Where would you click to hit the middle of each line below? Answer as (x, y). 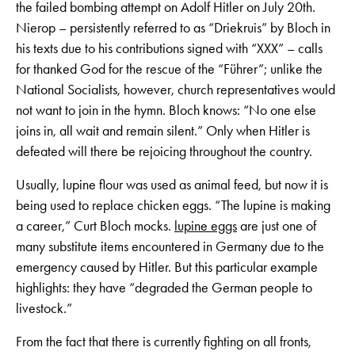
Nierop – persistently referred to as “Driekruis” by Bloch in (173, 28)
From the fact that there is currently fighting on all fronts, (164, 342)
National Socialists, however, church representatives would (176, 90)
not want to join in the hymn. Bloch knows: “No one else (166, 111)
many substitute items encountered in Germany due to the (170, 247)
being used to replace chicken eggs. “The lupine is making (173, 206)
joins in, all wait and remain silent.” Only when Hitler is (163, 131)
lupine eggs (206, 226)
